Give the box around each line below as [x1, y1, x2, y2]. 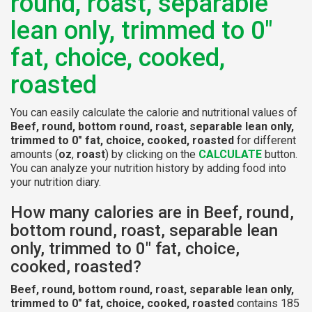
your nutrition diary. [10, 175, 101, 189]
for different [234, 133, 296, 147]
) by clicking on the [105, 147, 198, 161]
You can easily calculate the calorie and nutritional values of [10, 105, 297, 119]
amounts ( [10, 147, 58, 161]
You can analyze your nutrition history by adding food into [10, 161, 286, 175]
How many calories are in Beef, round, [10, 202, 294, 222]
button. [262, 147, 297, 161]
